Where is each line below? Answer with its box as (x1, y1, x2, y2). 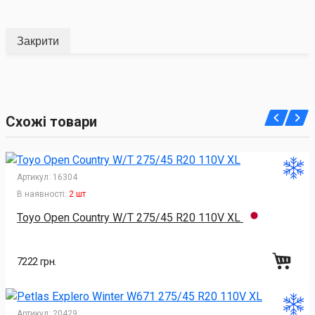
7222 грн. (17, 255, 56, 268)
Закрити (17, 34, 59, 47)
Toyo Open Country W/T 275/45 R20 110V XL (17, 210, 243, 224)
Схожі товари (6, 113, 97, 131)
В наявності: (17, 189, 67, 200)
